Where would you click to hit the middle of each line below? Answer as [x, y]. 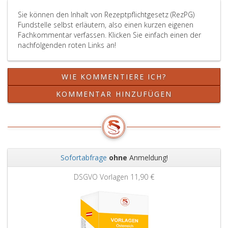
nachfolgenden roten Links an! [67, 45]
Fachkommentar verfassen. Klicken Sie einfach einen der [109, 35]
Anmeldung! [147, 158]
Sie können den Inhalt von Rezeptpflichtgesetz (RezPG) [106, 15]
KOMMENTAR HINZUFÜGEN [114, 94]
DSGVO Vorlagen [102, 177]
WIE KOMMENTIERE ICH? [114, 77]
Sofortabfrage [83, 158]
